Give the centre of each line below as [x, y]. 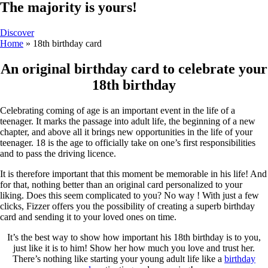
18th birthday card [67, 43]
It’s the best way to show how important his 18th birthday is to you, [134, 237]
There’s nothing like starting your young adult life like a [118, 258]
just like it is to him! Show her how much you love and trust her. [134, 248]
